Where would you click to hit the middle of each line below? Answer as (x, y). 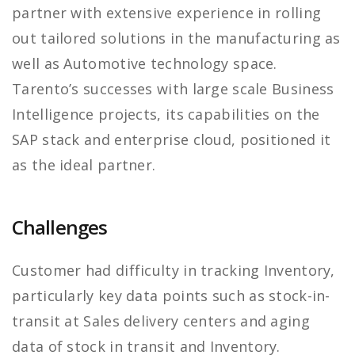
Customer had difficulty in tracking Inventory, (174, 271)
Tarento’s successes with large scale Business (173, 89)
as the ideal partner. (84, 165)
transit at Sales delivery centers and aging (161, 321)
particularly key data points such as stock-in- (171, 296)
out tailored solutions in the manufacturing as (176, 38)
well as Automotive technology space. (145, 64)
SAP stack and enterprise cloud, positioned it (172, 140)
